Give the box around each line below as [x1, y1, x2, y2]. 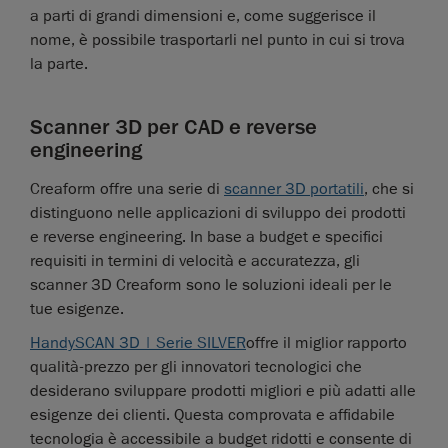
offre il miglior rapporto [246, 333, 407, 354]
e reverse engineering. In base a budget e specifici [30, 227, 383, 248]
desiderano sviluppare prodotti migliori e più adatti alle [30, 381, 416, 402]
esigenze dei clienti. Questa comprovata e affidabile [30, 405, 395, 426]
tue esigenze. [30, 299, 124, 320]
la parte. [30, 54, 88, 75]
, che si [364, 179, 414, 200]
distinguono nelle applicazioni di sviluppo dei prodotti [30, 203, 406, 224]
